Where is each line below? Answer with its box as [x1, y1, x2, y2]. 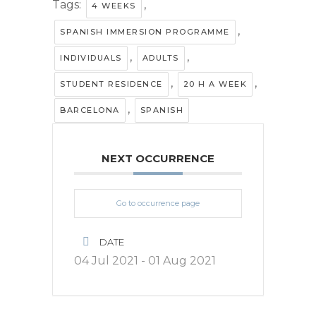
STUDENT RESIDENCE [60, 78, 163, 89]
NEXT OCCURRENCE [102, 151, 214, 165]
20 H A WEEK [183, 78, 247, 89]
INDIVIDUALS [60, 52, 122, 63]
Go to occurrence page [116, 197, 200, 208]
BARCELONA [60, 104, 120, 115]
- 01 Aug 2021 [138, 253, 216, 267]
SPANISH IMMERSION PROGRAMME [60, 26, 230, 37]
